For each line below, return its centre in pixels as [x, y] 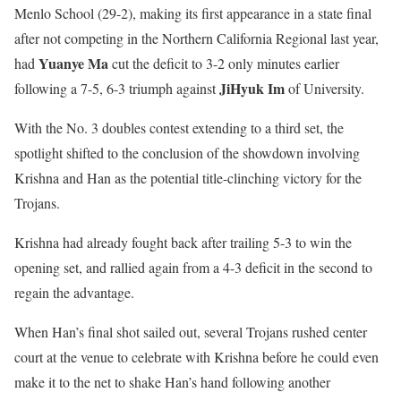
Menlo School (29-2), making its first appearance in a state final [193, 13]
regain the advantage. [74, 292]
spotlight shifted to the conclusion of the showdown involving [187, 152]
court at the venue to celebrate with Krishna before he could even [196, 356]
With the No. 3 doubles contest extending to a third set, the [179, 127]
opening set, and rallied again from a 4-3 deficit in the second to [193, 267]
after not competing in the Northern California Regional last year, [196, 38]
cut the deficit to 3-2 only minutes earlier [224, 63]
